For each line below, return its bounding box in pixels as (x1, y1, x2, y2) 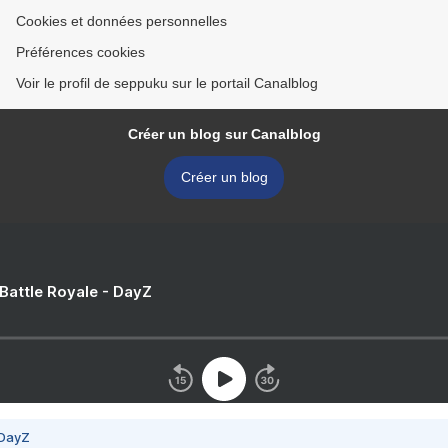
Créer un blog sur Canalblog (127, 126, 321, 143)
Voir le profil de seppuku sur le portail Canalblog (16, 75, 318, 92)
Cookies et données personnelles (16, 13, 227, 30)
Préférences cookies (16, 44, 145, 61)
